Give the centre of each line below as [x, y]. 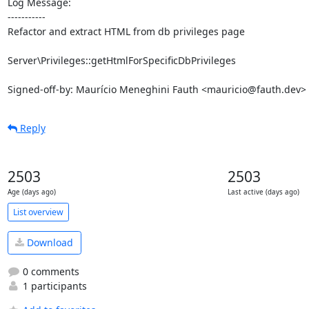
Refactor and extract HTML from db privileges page [126, 31]
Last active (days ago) [263, 192]
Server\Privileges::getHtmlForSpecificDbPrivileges [121, 60]
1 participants [53, 286]
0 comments [49, 271]
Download [49, 243]
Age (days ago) [31, 192]
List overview [38, 212]
